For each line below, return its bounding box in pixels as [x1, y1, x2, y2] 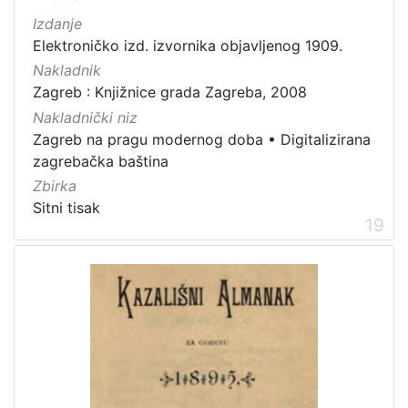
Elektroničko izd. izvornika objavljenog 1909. [33, 36, 342, 56]
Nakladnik [33, 61, 101, 80]
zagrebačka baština [33, 151, 168, 170]
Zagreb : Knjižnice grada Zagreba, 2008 [33, 83, 307, 102]
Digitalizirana [280, 129, 371, 148]
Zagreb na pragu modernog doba [33, 129, 263, 148]
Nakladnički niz [33, 107, 138, 127]
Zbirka [33, 176, 76, 195]
